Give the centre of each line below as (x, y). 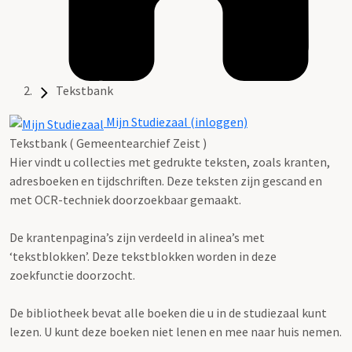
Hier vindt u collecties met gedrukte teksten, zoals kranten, (170, 161)
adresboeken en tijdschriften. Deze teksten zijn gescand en (166, 180)
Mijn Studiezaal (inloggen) (176, 122)
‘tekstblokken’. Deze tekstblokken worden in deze (143, 256)
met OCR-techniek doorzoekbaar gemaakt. (125, 199)
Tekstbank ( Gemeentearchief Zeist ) (108, 143)
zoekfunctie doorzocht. (72, 275)
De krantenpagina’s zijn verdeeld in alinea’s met (137, 237)
